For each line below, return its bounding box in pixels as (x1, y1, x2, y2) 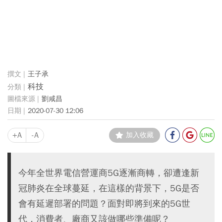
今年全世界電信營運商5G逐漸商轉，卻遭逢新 (18, 166, 199, 178)
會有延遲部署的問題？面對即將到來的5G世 (18, 197, 190, 209)
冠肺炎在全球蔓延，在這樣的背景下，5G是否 (18, 182, 199, 194)
